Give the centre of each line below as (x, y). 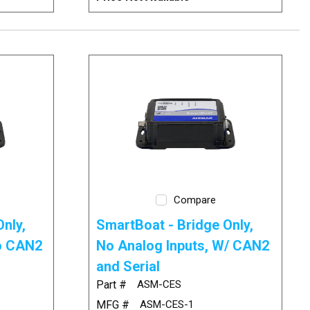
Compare (194, 200)
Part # (112, 285)
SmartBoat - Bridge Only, (175, 225)
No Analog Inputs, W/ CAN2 (183, 246)
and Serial (128, 266)
